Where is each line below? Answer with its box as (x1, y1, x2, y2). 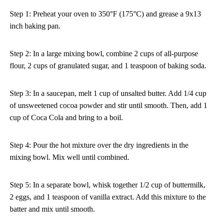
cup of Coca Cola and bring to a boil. (10, 113, 123, 122)
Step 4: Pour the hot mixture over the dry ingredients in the (10, 141, 188, 150)
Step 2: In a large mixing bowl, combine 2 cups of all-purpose (10, 49, 198, 58)
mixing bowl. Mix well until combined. (10, 153, 129, 162)
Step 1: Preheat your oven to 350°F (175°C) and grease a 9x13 (10, 10, 201, 18)
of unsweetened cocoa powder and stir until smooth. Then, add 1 (10, 101, 207, 110)
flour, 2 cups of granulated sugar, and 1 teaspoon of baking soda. (10, 62, 206, 70)
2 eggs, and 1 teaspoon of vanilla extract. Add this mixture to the (10, 193, 206, 201)
